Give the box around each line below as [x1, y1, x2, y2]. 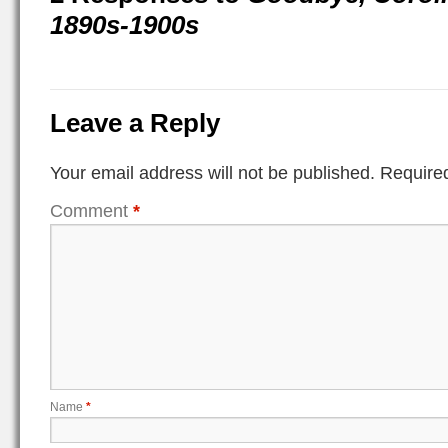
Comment [50, 200, 133, 221]
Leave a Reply [50, 108, 220, 138]
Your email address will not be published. [50, 162, 375, 183]
